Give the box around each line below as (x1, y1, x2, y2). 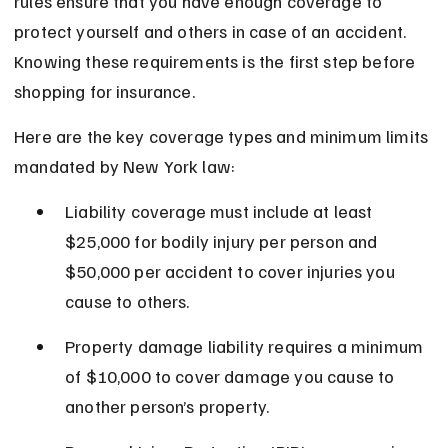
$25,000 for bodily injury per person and (65, 230, 382, 253)
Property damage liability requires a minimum (65, 335, 428, 358)
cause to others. (65, 290, 190, 313)
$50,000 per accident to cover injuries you (65, 260, 399, 283)
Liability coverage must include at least (65, 200, 377, 223)
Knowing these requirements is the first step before (14, 50, 420, 73)
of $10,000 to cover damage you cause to (65, 365, 399, 388)
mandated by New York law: (14, 155, 236, 178)
